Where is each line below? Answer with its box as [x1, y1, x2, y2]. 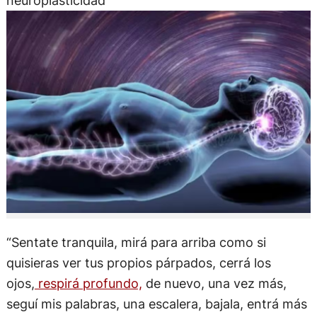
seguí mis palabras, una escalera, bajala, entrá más [6, 295, 307, 311]
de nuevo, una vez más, [142, 275, 287, 291]
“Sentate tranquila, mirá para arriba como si [6, 234, 266, 250]
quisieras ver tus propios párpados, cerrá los [6, 254, 271, 270]
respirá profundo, [34, 275, 142, 291]
